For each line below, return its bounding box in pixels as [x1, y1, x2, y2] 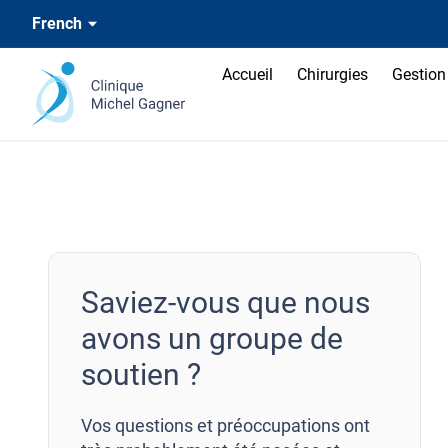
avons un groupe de [81, 321, 343, 356]
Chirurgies [296, 65, 368, 84]
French [32, 14, 82, 33]
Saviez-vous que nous [81, 285, 370, 320]
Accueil [221, 65, 273, 84]
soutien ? [81, 357, 201, 392]
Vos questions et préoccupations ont [81, 415, 370, 436]
